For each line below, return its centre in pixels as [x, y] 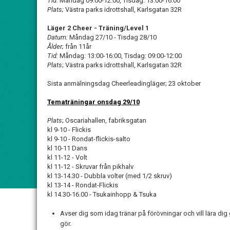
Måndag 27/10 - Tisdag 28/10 [113, 37]
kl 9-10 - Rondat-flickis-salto [89, 139]
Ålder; [56, 46]
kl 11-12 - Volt [67, 157]
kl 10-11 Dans [67, 148]
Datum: [58, 37]
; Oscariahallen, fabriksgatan [104, 120]
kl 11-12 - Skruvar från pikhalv [90, 167]
